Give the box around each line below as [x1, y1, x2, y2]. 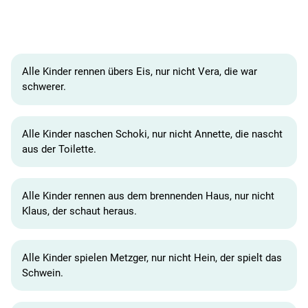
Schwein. [22, 267, 63, 280]
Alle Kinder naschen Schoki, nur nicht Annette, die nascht [22, 127, 283, 140]
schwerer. [22, 80, 66, 93]
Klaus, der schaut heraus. [22, 205, 137, 218]
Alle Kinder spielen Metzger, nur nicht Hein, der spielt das [22, 252, 282, 265]
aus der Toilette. [22, 142, 96, 155]
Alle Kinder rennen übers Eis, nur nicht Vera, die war [22, 65, 257, 78]
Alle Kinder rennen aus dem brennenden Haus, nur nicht [22, 190, 274, 203]
